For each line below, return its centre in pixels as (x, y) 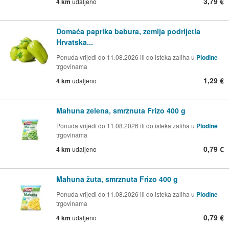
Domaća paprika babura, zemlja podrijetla (128, 31)
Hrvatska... (75, 42)
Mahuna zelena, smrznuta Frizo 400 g (121, 111)
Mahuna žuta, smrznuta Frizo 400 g (117, 179)
